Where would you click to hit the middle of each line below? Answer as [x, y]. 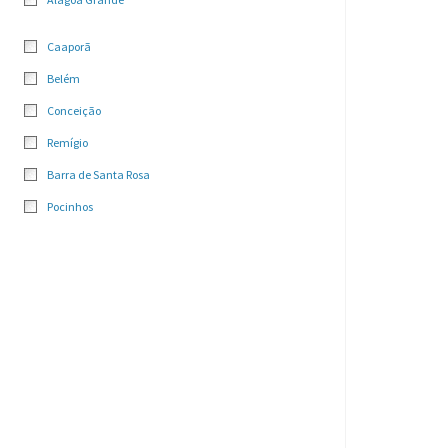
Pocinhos [70, 206]
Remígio [67, 142]
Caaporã [69, 46]
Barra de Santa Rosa [98, 174]
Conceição [74, 110]
